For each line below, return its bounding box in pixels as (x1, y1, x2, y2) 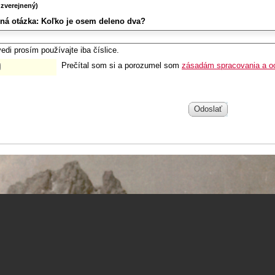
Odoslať (194, 104, 222, 114)
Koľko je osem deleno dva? (39, 16, 145, 26)
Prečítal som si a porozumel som (61, 60, 182, 70)
